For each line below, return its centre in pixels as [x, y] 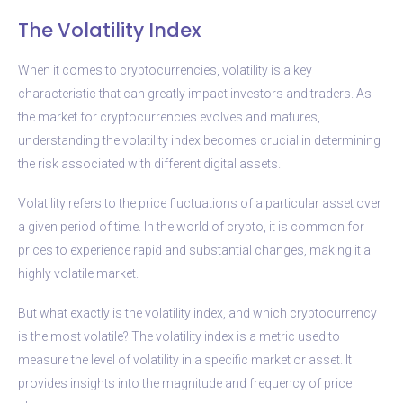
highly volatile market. [78, 273]
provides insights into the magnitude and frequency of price [185, 383]
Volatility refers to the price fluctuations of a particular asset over [200, 203]
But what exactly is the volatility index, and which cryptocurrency [197, 313]
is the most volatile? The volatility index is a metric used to [179, 336]
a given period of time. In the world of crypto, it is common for [191, 226]
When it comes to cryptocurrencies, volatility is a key [165, 70]
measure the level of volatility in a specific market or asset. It [185, 359]
